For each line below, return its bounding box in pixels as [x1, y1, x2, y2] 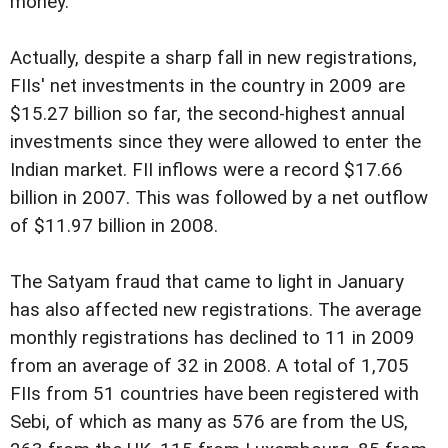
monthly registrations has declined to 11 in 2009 [10, 327, 415, 350]
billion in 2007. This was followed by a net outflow [10, 187, 428, 210]
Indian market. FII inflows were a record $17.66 [10, 159, 403, 182]
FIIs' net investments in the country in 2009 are [10, 75, 405, 98]
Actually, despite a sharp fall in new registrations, [10, 47, 417, 70]
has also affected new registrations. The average [10, 299, 421, 322]
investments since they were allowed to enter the [10, 131, 421, 154]
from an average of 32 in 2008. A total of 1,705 [10, 355, 409, 378]
